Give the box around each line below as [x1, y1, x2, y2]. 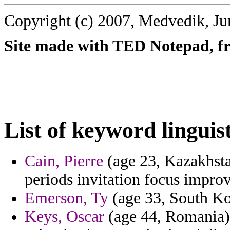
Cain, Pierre [25, 152, 103, 170]
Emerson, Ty [25, 189, 108, 207]
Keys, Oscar [25, 207, 104, 226]
